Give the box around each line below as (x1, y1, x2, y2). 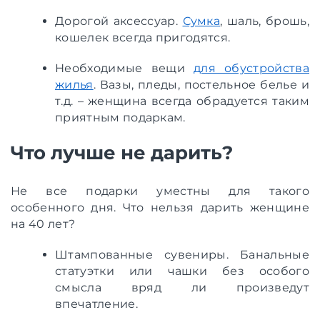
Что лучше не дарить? (11, 141, 233, 164)
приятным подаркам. (55, 110, 186, 124)
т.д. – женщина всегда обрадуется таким (55, 94, 309, 108)
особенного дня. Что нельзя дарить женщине (11, 200, 309, 214)
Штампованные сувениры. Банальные (55, 247, 309, 261)
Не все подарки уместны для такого (11, 184, 309, 198)
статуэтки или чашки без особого (55, 264, 309, 278)
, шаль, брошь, (220, 14, 309, 28)
